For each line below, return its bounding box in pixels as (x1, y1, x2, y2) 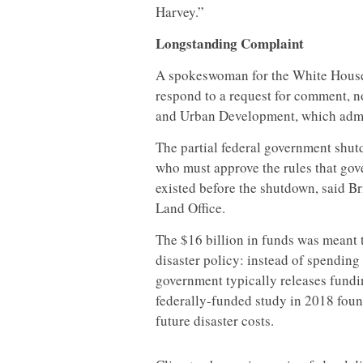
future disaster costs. (156, 311, 274, 330)
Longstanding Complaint (156, 33, 304, 53)
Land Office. (156, 199, 225, 217)
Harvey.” (156, 2, 204, 21)
